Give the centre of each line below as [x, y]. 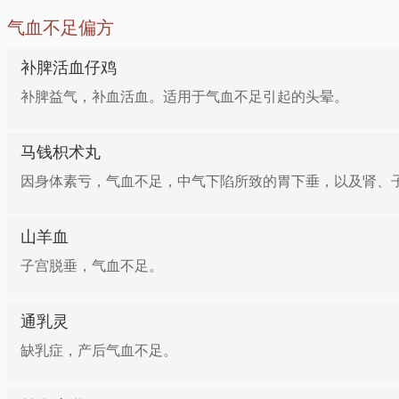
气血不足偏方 [61, 28]
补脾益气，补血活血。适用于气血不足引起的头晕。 [184, 97]
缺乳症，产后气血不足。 [99, 350]
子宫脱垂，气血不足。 [92, 266]
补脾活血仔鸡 [69, 68]
